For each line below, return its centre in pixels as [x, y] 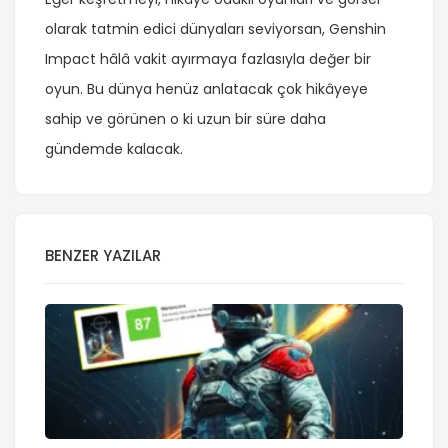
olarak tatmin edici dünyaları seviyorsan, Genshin [215, 28]
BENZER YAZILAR [103, 255]
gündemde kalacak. [114, 148]
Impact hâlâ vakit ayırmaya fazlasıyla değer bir [208, 58]
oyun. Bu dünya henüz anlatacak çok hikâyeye [206, 88]
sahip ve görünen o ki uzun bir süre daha [185, 118]
